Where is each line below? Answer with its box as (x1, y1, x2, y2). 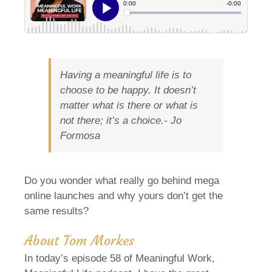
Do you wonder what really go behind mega (24, 174, 219, 186)
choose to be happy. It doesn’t (60, 84, 196, 96)
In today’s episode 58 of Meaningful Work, (24, 252, 215, 264)
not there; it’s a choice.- (60, 114, 171, 126)
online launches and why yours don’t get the (24, 189, 223, 202)
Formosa (60, 129, 100, 141)
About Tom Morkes (24, 232, 141, 249)
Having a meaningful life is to (60, 69, 191, 81)
